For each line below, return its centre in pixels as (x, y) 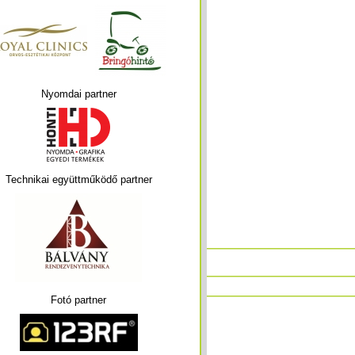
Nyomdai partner (78, 94)
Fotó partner (78, 300)
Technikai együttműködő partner (78, 179)
